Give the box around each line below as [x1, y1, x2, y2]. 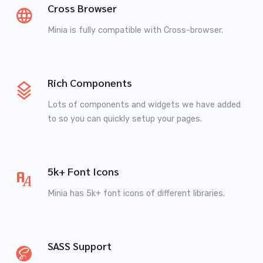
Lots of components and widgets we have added [48, 100, 241, 110]
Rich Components [48, 76, 132, 90]
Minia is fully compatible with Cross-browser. [48, 25, 223, 36]
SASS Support [48, 239, 112, 253]
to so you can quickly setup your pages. [48, 114, 202, 124]
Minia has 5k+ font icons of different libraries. [48, 188, 225, 199]
